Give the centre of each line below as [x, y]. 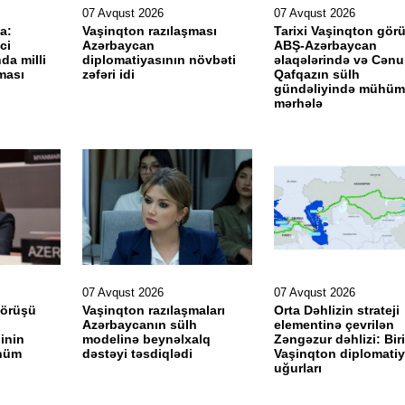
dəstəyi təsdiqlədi [137, 353]
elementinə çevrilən [334, 325]
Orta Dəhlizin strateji [336, 310]
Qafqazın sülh [316, 74]
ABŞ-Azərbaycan [325, 45]
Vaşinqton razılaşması [149, 31]
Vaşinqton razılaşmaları [153, 310]
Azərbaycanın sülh [139, 325]
